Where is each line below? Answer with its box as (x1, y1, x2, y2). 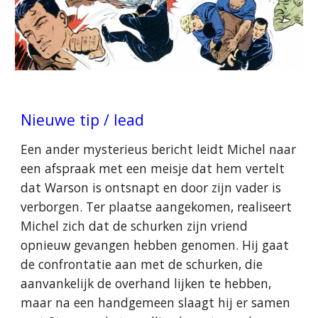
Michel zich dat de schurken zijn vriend (21, 217, 248, 234)
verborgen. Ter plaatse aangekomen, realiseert (21, 198, 292, 215)
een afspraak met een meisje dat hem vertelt (21, 160, 285, 177)
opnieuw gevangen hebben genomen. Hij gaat (21, 236, 290, 253)
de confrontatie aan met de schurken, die (21, 256, 263, 273)
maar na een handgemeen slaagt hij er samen (21, 294, 291, 311)
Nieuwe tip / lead (21, 109, 145, 130)
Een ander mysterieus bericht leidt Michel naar (21, 141, 297, 158)
